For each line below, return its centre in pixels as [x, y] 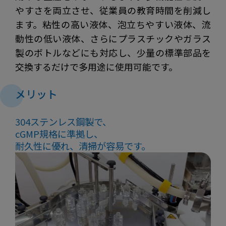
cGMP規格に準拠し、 [59, 133]
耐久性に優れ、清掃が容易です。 [83, 146]
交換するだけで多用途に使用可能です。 [96, 66]
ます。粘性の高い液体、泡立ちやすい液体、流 [113, 24]
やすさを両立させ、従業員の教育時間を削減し [113, 10]
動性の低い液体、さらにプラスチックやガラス [113, 38]
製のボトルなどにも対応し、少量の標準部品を [113, 52]
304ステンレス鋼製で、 [63, 121]
